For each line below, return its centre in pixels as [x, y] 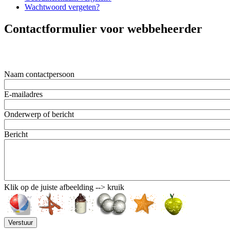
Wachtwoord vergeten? [62, 7]
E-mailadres [23, 94]
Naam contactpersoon [39, 74]
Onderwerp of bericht [39, 114]
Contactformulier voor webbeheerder [103, 28]
